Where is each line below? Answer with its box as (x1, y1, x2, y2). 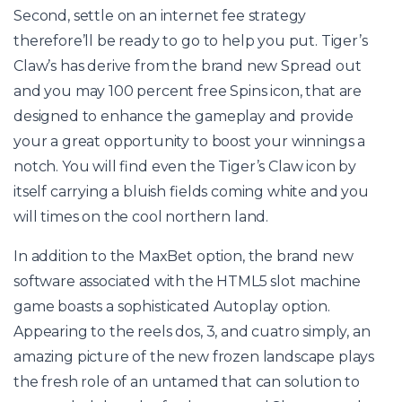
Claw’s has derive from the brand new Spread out (13, 57, 362, 75)
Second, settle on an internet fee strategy (13, 7, 307, 25)
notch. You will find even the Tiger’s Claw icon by (13, 158, 357, 176)
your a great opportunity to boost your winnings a (13, 133, 366, 151)
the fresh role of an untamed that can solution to (13, 373, 361, 391)
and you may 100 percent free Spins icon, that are (13, 83, 363, 100)
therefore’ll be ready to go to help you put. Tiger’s (13, 32, 368, 50)
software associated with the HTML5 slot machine (13, 273, 361, 291)
